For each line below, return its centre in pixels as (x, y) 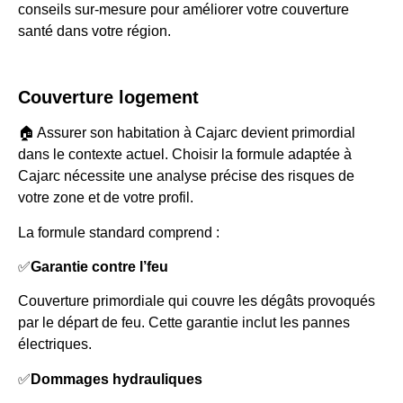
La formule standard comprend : (119, 232)
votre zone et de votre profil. (106, 198)
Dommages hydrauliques (116, 379)
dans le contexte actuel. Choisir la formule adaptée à (185, 155)
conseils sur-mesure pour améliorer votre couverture (184, 10)
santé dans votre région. (94, 31)
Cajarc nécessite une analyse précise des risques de (186, 176)
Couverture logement (108, 98)
